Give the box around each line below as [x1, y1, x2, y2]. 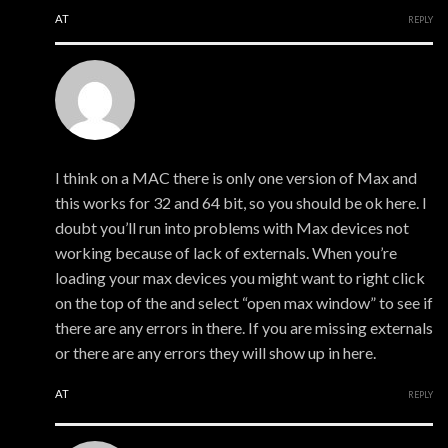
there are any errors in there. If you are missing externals [55, 318, 433, 338]
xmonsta [55, 143, 114, 163]
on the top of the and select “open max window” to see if [55, 293, 433, 313]
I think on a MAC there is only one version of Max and [55, 168, 417, 188]
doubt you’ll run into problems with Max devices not [55, 218, 409, 238]
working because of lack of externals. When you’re [55, 243, 397, 263]
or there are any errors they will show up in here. [55, 343, 376, 363]
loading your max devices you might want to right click [55, 268, 425, 288]
